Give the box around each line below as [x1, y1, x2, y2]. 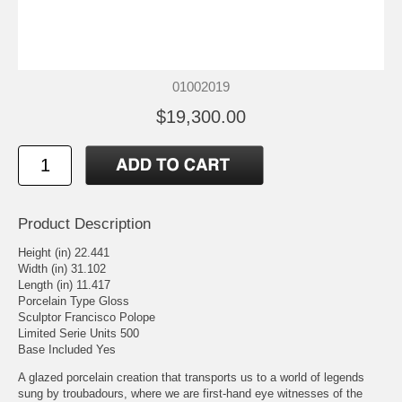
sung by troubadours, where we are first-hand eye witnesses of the [18, 386, 363, 400]
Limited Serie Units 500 [18, 326, 139, 340]
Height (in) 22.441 [18, 245, 109, 259]
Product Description [18, 214, 151, 232]
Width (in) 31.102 [18, 261, 106, 275]
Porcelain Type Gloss [18, 293, 129, 308]
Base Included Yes [18, 342, 116, 356]
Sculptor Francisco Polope [18, 310, 155, 324]
